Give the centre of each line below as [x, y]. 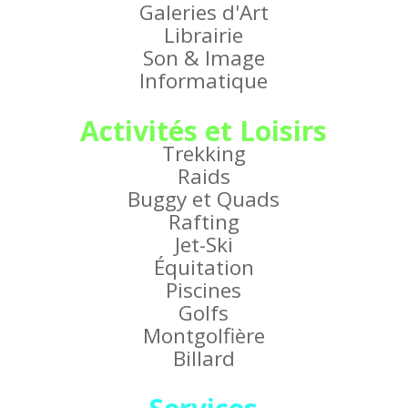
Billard [204, 359]
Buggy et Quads [204, 199]
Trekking [204, 154]
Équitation [204, 268]
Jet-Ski [204, 245]
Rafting [204, 222]
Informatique [204, 81]
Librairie [204, 36]
